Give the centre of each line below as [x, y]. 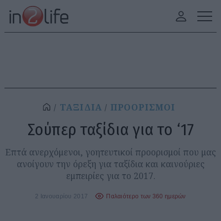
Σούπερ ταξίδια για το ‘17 [110, 129]
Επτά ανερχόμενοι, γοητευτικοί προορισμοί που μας [110, 152]
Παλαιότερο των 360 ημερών [146, 196]
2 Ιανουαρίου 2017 [62, 196]
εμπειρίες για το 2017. [110, 176]
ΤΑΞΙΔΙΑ [81, 107]
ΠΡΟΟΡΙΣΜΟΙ [143, 107]
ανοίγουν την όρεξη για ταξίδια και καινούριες [110, 164]
